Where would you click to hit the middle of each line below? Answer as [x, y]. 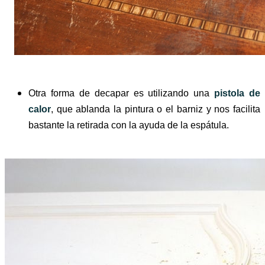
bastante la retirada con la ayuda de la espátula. [130, 125]
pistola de [237, 93]
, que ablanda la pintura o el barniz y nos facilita [156, 109]
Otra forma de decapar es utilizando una [122, 93]
